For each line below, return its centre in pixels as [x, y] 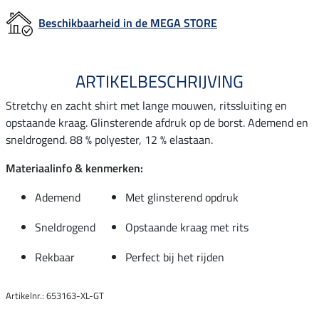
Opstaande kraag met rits [187, 227]
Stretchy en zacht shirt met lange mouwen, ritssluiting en [146, 105]
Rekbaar [55, 257]
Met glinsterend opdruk [182, 197]
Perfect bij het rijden [175, 257]
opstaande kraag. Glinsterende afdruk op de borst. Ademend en [157, 122]
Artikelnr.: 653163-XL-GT [55, 295]
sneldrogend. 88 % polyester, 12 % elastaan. [109, 139]
